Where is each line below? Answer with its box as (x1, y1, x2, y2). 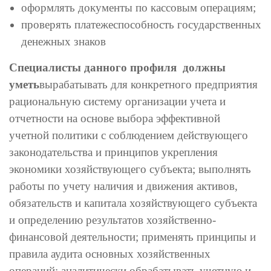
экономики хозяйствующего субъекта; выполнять (9, 163, 251, 175)
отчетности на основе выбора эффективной (9, 112, 220, 125)
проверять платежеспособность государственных (21, 18, 261, 31)
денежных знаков (21, 35, 106, 48)
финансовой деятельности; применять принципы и (9, 230, 256, 243)
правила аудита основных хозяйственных (9, 247, 211, 260)
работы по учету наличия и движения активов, (9, 180, 238, 192)
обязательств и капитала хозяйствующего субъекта (9, 197, 257, 209)
